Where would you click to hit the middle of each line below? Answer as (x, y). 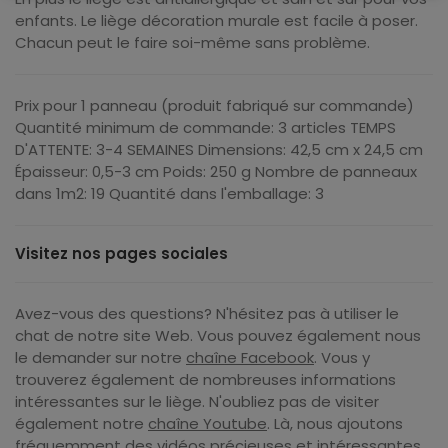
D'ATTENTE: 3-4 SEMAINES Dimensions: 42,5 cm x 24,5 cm (219, 149)
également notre (81, 423)
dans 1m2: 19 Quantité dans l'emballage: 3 (169, 193)
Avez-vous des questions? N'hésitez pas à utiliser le (207, 313)
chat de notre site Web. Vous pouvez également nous (218, 335)
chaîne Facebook (250, 357)
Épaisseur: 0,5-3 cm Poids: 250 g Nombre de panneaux (216, 171)
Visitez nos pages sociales (121, 253)
